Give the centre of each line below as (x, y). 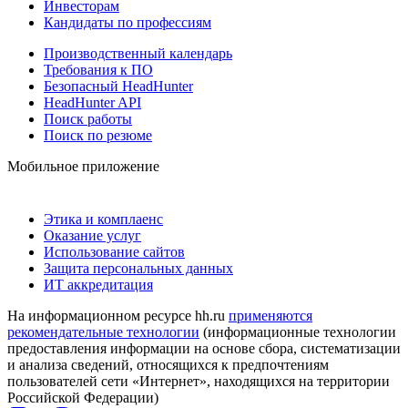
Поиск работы (88, 118)
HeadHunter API (92, 102)
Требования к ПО (98, 69)
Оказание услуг (92, 235)
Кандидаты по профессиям (127, 22)
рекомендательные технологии (103, 331)
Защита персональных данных (138, 268)
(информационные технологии (298, 331)
